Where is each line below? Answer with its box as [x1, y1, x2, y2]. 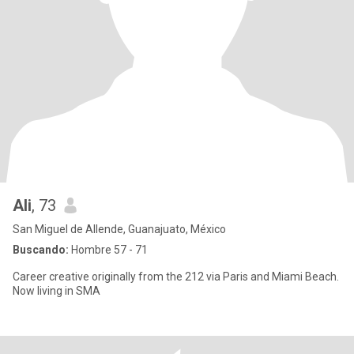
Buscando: [13, 243, 69, 256]
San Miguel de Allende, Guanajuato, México [13, 223, 226, 235]
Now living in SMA [13, 284, 100, 297]
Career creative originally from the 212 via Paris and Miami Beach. [13, 270, 339, 283]
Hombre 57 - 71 [69, 243, 148, 256]
